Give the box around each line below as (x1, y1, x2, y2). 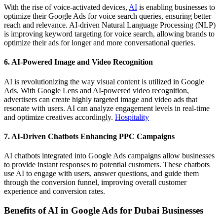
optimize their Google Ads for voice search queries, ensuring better (4, 12, 211, 21)
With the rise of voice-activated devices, (4, 3, 129, 12)
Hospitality (115, 112, 149, 121)
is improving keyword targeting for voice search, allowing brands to (4, 30, 215, 38)
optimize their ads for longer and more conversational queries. (4, 38, 195, 47)
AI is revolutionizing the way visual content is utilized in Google (4, 77, 204, 86)
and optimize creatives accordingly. (4, 112, 115, 121)
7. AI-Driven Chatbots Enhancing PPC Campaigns (4, 132, 175, 141)
